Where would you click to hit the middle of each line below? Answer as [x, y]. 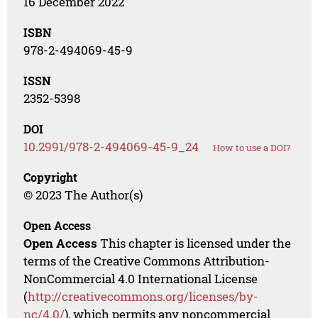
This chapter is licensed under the [194, 243]
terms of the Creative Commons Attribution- [147, 261]
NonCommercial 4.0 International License [141, 279]
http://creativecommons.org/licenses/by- [143, 297]
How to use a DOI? [252, 148]
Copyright [51, 177]
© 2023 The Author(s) [83, 195]
